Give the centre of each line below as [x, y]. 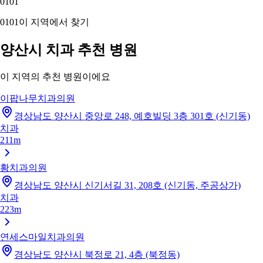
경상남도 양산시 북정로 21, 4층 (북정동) [97, 254]
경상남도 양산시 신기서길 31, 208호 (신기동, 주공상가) [127, 185]
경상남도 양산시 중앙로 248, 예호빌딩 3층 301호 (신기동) [132, 116]
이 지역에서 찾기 [54, 22]
